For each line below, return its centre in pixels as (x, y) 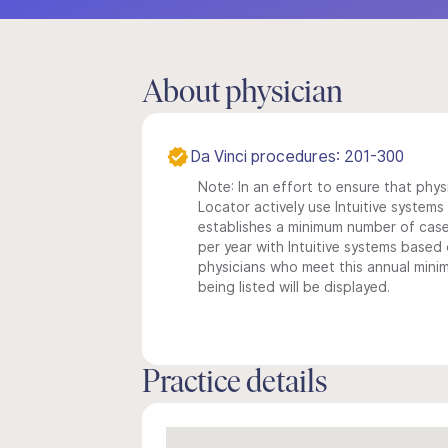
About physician (242, 94)
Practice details (234, 384)
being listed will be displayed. (294, 287)
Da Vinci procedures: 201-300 (297, 156)
